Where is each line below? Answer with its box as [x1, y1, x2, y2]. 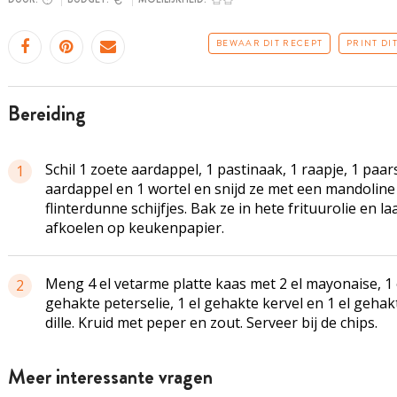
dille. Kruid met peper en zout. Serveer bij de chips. [44, 313, 378, 332]
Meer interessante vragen [7, 362, 213, 392]
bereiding [19, 99, 86, 128]
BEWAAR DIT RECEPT [216, 36, 323, 50]
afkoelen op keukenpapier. [44, 218, 224, 237]
